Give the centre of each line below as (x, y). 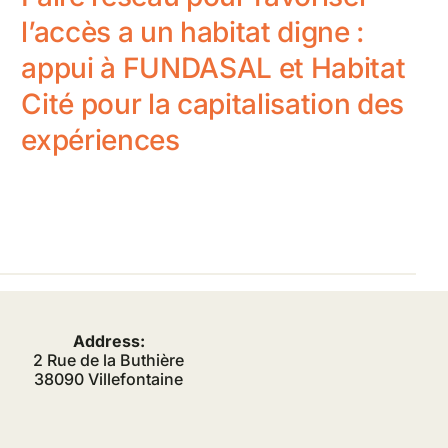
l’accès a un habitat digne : (192, 31)
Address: (108, 340)
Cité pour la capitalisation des (212, 103)
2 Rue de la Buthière (109, 359)
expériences (100, 139)
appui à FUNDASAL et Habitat (213, 67)
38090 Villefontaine (109, 378)
